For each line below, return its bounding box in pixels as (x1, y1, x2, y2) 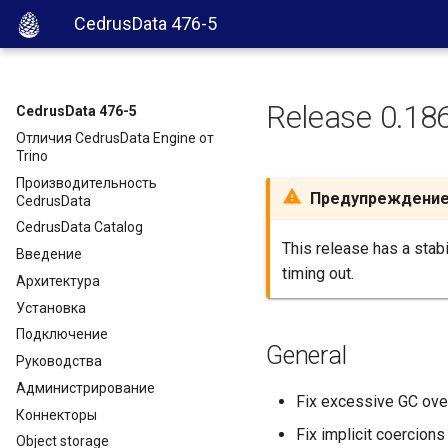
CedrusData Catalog (16, 219, 143, 236)
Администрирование (16, 379, 155, 396)
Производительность (16, 174, 157, 191)
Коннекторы (16, 406, 97, 423)
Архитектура (16, 272, 100, 289)
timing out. (282, 264, 354, 283)
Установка (16, 299, 86, 316)
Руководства (16, 353, 102, 369)
